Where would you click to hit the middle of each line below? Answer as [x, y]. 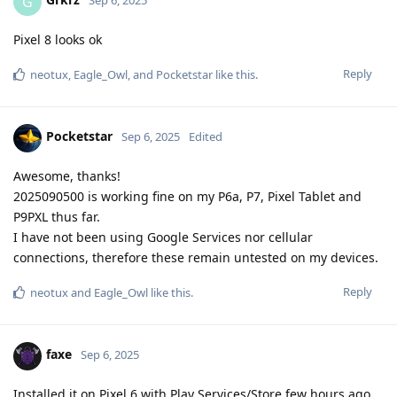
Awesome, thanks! [67, 175]
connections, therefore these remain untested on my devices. [196, 257]
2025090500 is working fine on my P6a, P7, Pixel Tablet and [187, 196]
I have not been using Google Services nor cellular [163, 237]
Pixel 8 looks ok [58, 39]
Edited [206, 137]
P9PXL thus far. [57, 216]
